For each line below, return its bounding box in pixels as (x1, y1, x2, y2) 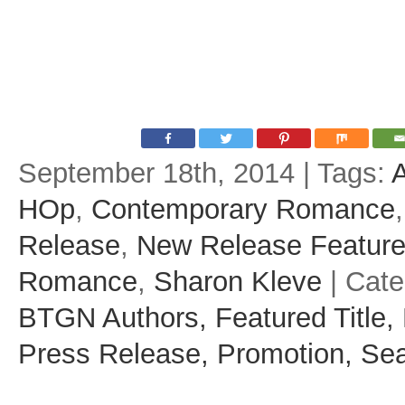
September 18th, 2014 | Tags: (18, 156, 391, 189)
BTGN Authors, (18, 301, 215, 334)
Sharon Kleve (154, 265, 322, 297)
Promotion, (217, 337, 361, 370)
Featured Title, (215, 301, 402, 334)
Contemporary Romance (91, 193, 395, 225)
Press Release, (18, 337, 217, 370)
